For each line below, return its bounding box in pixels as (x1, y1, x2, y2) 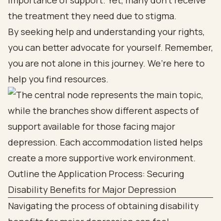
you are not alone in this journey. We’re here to (8, 57, 205, 69)
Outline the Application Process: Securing (8, 168, 184, 180)
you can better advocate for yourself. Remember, (8, 41, 213, 53)
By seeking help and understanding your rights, (8, 26, 205, 37)
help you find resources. (8, 73, 109, 85)
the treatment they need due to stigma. (8, 10, 177, 22)
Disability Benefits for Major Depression (8, 184, 176, 195)
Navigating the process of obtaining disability (8, 200, 199, 212)
